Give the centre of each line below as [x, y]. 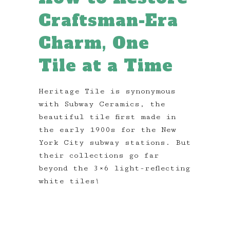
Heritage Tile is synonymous [107, 91]
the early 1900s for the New [107, 130]
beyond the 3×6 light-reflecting [114, 168]
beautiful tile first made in [107, 117]
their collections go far [99, 156]
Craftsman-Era [108, 21]
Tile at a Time [106, 66]
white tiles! [69, 181]
